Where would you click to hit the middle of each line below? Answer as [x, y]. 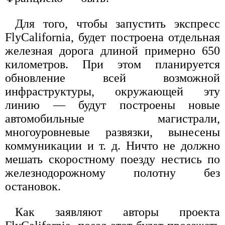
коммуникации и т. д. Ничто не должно [113, 146]
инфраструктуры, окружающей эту [113, 92]
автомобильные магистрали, [113, 119]
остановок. [33, 187]
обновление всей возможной [113, 78]
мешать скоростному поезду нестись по [113, 159]
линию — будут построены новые [113, 105]
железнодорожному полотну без [113, 173]
